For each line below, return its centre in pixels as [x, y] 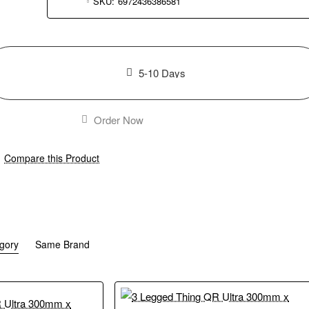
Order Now [118, 119]
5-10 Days [162, 73]
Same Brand [63, 244]
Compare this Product [52, 158]
